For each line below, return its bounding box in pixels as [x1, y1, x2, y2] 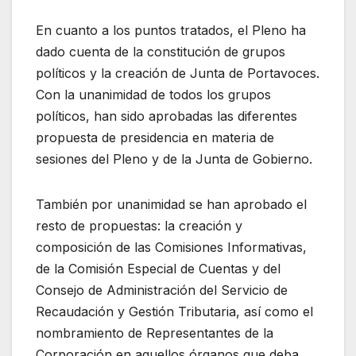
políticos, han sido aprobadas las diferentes [36, 108, 297, 125]
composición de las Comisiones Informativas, [36, 239, 307, 256]
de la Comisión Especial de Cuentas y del [36, 261, 281, 277]
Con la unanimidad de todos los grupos [36, 87, 271, 103]
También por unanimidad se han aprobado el [36, 196, 307, 213]
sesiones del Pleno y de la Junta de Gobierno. [36, 151, 312, 168]
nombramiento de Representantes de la [36, 325, 273, 342]
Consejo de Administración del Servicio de [36, 282, 288, 299]
